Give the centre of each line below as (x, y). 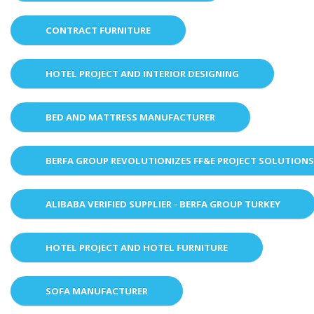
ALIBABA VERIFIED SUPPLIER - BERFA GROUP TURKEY (163, 204)
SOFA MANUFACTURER (97, 291)
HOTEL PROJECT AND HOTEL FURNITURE (137, 247)
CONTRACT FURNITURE (98, 30)
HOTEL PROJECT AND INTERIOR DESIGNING (142, 73)
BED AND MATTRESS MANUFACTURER (130, 117)
